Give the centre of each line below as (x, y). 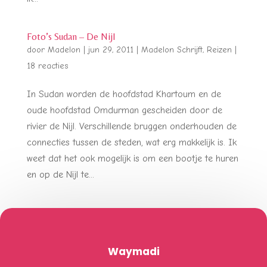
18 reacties (47, 66)
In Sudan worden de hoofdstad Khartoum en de (124, 94)
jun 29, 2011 (111, 49)
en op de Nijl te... (60, 174)
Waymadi (133, 251)
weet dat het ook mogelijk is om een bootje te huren (132, 158)
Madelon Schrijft (172, 49)
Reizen (219, 49)
